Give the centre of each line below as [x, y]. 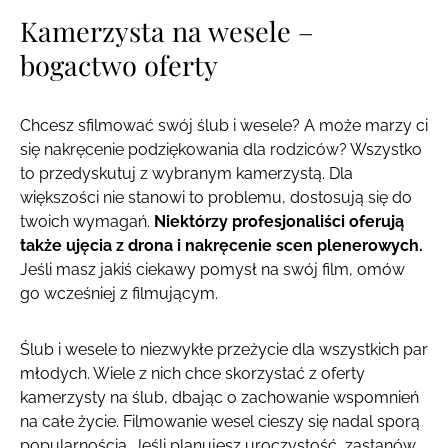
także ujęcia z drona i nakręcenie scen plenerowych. [221, 246]
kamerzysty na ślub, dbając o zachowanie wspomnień [219, 398]
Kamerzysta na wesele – [167, 31]
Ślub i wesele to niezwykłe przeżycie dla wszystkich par [224, 350]
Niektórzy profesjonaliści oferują [279, 222]
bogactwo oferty [119, 65]
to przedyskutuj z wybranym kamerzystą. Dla [186, 174]
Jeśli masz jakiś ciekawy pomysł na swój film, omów [212, 270]
